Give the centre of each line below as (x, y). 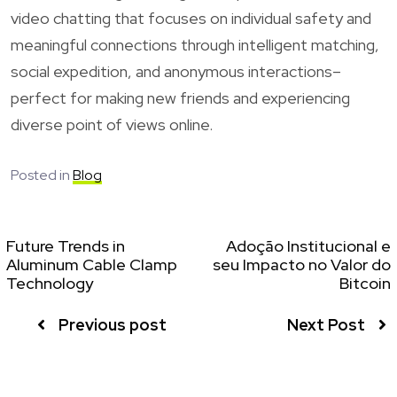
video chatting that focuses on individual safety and (191, 18)
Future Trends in (66, 245)
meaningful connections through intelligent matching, (195, 44)
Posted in (42, 175)
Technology (50, 283)
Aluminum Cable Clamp (92, 264)
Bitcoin (365, 283)
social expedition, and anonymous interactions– (176, 71)
